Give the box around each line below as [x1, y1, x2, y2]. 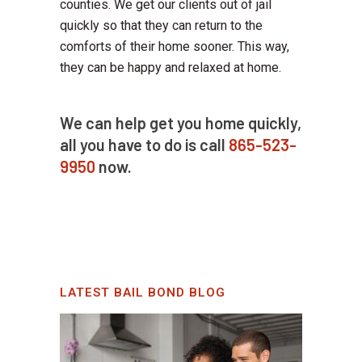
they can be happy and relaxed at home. [60, 60, 281, 76]
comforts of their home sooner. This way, [60, 39, 289, 55]
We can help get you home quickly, [60, 113, 301, 133]
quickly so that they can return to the [60, 18, 263, 34]
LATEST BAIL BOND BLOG [60, 285, 225, 301]
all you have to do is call [60, 135, 229, 155]
